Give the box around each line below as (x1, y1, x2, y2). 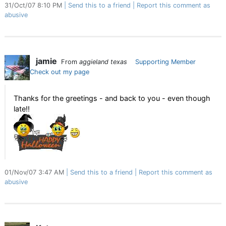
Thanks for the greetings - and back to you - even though (14, 94, 210, 102)
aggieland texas (79, 58, 127, 66)
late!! (14, 104, 30, 113)
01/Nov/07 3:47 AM (5, 168, 66, 176)
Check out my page (30, 68, 89, 76)
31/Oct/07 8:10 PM (5, 2, 64, 9)
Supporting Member (135, 58, 196, 66)
